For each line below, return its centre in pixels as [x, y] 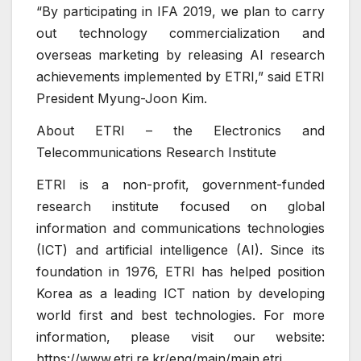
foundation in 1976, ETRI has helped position [180, 271]
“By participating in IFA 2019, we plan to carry [180, 12]
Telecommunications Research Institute [156, 153]
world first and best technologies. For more [180, 315]
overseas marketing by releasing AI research [180, 55]
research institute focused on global [180, 206]
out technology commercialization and [180, 33]
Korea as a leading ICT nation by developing [180, 293]
